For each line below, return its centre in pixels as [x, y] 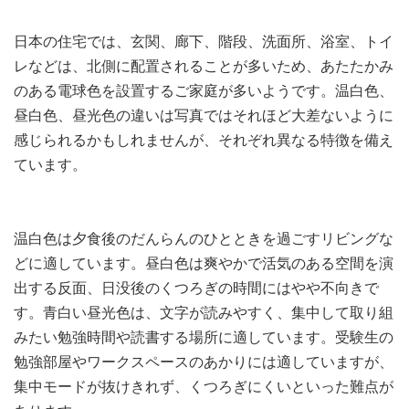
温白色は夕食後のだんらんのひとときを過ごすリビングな [204, 239]
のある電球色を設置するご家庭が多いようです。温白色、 [204, 91]
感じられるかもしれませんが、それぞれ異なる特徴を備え [204, 141]
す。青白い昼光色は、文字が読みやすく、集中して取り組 [204, 313]
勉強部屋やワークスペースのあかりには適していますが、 [204, 362]
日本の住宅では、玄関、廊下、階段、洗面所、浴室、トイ [204, 42]
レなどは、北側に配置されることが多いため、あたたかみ [204, 67]
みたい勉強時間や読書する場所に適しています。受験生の [204, 338]
